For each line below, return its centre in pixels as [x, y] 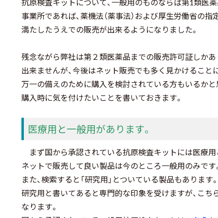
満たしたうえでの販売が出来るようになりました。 [110, 29]
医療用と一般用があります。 [90, 129]
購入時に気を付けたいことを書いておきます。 [102, 97]
